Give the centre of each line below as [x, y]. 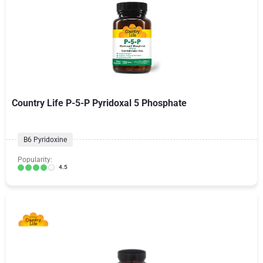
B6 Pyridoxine [45, 140]
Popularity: [35, 160]
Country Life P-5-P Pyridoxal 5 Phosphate [99, 103]
